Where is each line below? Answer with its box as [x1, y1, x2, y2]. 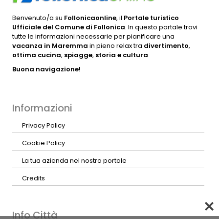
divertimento [144, 41, 189, 50]
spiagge [64, 50, 92, 60]
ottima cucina [12, 50, 61, 60]
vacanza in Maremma [12, 41, 89, 50]
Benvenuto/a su [12, 13, 63, 22]
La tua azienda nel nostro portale [22, 155, 127, 165]
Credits [22, 173, 45, 183]
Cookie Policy [22, 138, 65, 148]
